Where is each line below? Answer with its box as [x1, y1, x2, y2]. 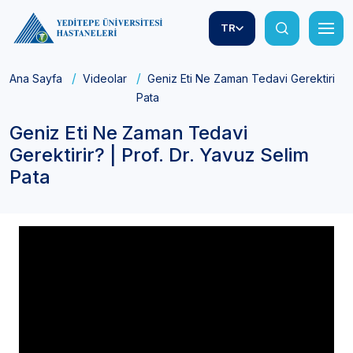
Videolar [83, 72, 127, 86]
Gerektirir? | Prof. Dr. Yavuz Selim [9, 143, 309, 167]
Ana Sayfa [9, 72, 62, 86]
